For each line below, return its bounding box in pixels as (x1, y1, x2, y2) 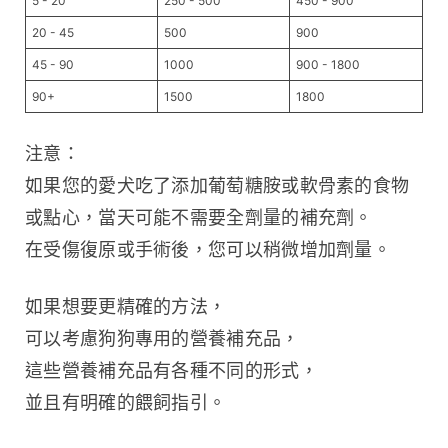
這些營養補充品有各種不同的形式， (25, 359, 318, 381)
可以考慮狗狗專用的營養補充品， (25, 327, 300, 349)
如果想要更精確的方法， (25, 295, 227, 317)
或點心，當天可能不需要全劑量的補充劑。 (25, 206, 373, 228)
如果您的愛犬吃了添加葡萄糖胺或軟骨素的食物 (25, 174, 410, 196)
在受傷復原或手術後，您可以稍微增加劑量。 (25, 238, 391, 260)
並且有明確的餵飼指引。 (25, 391, 227, 413)
